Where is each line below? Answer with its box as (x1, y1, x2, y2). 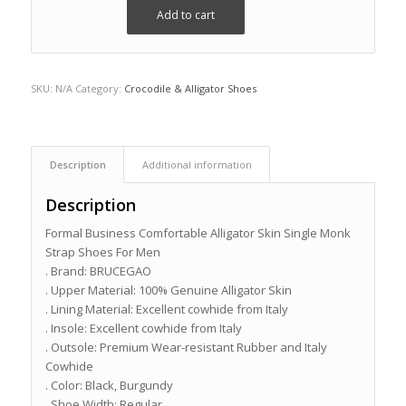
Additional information (141, 157, 252, 171)
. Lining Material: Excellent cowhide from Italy (44, 300, 288, 317)
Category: (74, 81, 124, 95)
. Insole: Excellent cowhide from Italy (44, 319, 242, 336)
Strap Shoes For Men (44, 243, 160, 260)
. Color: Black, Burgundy (44, 376, 173, 393)
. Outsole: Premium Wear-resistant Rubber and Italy (44, 338, 327, 355)
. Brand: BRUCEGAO (44, 262, 151, 279)
